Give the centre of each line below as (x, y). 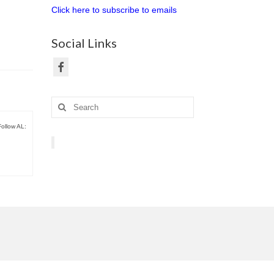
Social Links (84, 43)
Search (65, 102)
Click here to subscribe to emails (114, 9)
